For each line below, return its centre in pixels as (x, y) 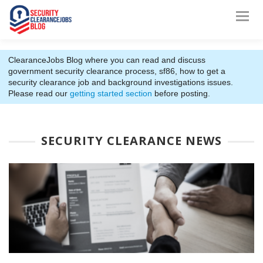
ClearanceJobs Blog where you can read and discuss (107, 60)
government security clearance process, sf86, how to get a (117, 71)
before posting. (181, 93)
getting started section (111, 93)
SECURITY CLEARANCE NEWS (131, 141)
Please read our (39, 93)
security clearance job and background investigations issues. (121, 82)
